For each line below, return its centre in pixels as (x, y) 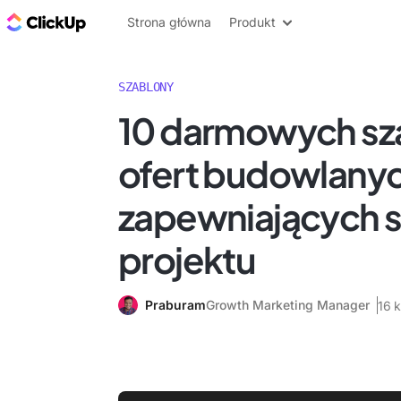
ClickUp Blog (135, 21)
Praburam (175, 305)
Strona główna (169, 22)
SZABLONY (146, 87)
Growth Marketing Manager (288, 305)
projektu (187, 259)
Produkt (252, 22)
